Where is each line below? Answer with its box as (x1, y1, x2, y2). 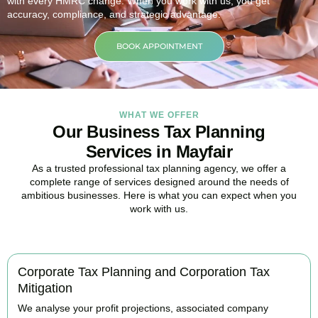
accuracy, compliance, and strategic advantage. (7, 8, 221, 20)
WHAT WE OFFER (119, 110, 199, 121)
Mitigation (18, 280, 72, 295)
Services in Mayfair (85, 142, 233, 162)
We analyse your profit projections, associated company (18, 302, 268, 314)
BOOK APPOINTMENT (116, 41, 202, 52)
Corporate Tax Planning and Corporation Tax (18, 264, 270, 279)
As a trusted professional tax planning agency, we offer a (32, 163, 286, 175)
